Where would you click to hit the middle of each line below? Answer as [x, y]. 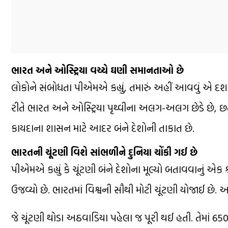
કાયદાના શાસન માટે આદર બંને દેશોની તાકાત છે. [103, 127]
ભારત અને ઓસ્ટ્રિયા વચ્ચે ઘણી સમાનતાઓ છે [97, 70]
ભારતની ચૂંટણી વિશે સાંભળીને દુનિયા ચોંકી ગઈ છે [104, 152]
